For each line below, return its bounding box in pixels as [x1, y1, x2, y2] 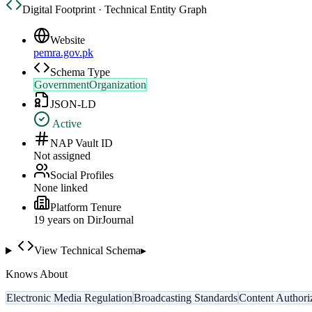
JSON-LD [50, 98, 96, 111]
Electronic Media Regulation [6, 292, 132, 304]
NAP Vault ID [50, 137, 113, 150]
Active [50, 118, 81, 130]
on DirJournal [70, 214, 134, 226]
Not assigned [33, 150, 91, 162]
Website [50, 34, 85, 47]
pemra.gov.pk [33, 47, 93, 59]
